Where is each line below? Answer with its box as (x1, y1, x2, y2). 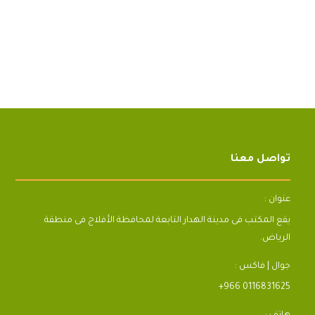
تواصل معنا (231, 154, 290, 165)
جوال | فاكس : (235, 262, 290, 271)
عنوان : (264, 195, 290, 205)
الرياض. (260, 233, 290, 243)
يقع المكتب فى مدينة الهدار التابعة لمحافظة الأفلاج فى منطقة (44, 216, 290, 226)
